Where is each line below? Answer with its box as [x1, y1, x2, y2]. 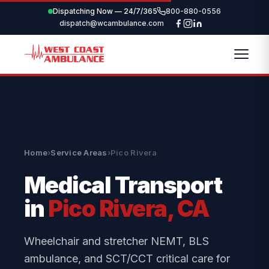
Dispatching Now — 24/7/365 [53, 7, 157, 16]
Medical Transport [24, 171, 222, 199]
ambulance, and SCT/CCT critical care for [24, 252, 230, 265]
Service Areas [50, 148, 107, 157]
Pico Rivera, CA [48, 195, 209, 222]
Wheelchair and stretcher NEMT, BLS [24, 235, 209, 247]
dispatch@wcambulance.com [59, 19, 164, 28]
